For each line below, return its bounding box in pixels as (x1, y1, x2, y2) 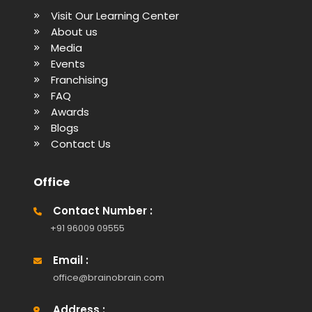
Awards (51, 104, 89, 119)
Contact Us (51, 136, 111, 151)
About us (51, 24, 97, 39)
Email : (53, 252, 88, 267)
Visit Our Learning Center (51, 8, 179, 23)
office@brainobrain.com (53, 270, 164, 284)
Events (51, 56, 85, 71)
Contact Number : (53, 203, 153, 218)
